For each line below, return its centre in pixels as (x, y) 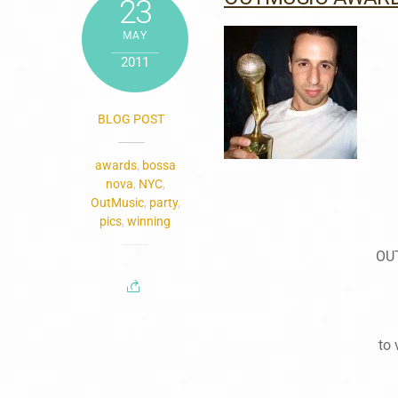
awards (115, 165)
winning (149, 221)
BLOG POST (131, 119)
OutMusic (117, 202)
